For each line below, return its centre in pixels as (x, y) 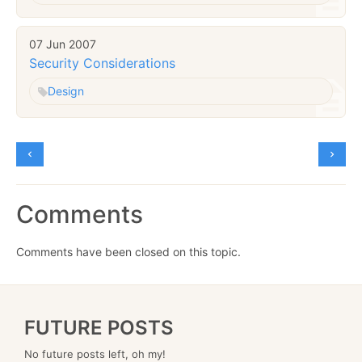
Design (66, 90)
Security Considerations (102, 63)
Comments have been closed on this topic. (128, 251)
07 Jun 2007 (63, 44)
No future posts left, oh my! (95, 354)
